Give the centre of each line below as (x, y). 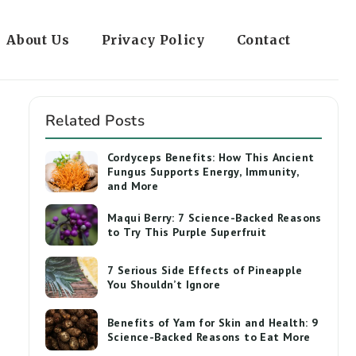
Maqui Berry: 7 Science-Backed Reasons (215, 218)
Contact (263, 40)
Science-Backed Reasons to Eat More (209, 337)
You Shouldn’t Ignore (164, 284)
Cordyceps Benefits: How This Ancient (211, 157)
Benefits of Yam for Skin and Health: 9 (213, 323)
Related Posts (95, 121)
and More (133, 186)
